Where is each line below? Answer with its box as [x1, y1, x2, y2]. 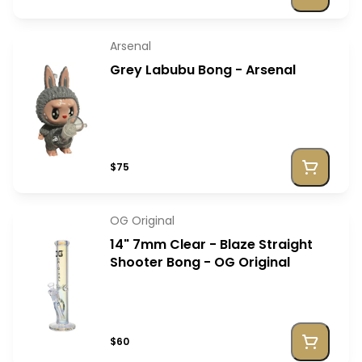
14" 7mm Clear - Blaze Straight [110, 235, 313, 255]
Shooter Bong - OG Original [110, 253, 290, 272]
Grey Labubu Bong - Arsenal [110, 61, 296, 80]
